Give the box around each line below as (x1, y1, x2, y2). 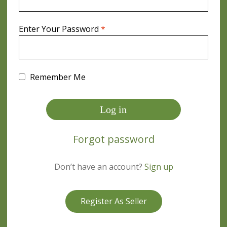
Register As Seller (80, 195, 147, 207)
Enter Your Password (18, 23, 101, 35)
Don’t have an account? (54, 161, 144, 173)
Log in (100, 103, 127, 115)
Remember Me (29, 71, 86, 83)
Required (104, 23, 139, 34)
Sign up (144, 161, 173, 173)
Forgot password (72, 132, 155, 146)
